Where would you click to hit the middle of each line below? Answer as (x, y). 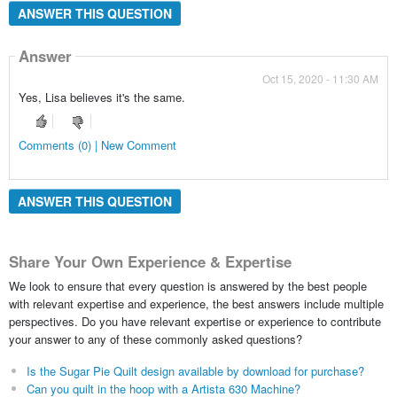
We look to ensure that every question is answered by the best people (187, 286)
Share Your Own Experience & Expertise (150, 261)
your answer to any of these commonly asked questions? (155, 339)
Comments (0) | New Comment (97, 144)
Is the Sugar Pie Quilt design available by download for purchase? (195, 371)
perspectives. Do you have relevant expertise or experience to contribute (195, 322)
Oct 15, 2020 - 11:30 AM (321, 78)
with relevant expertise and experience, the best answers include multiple (196, 304)
